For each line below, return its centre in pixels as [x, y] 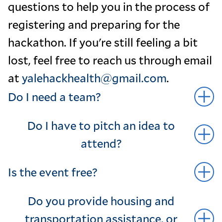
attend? [101, 143]
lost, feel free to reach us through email [110, 60]
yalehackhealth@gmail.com [94, 78]
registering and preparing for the [94, 24]
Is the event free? [53, 172]
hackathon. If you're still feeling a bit [103, 42]
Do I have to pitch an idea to [101, 125]
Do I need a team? [55, 97]
